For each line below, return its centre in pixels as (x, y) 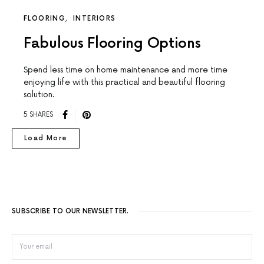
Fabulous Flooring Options (112, 43)
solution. (39, 94)
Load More (46, 138)
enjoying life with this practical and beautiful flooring (124, 82)
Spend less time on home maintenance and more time (126, 70)
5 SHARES (38, 115)
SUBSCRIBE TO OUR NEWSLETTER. (70, 211)
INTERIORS (95, 18)
